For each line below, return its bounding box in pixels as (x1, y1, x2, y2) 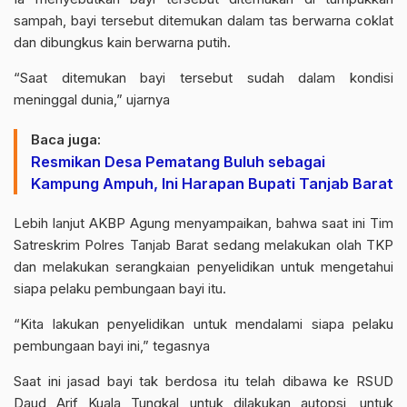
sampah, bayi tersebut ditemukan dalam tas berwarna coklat (14, 12, 393, 29)
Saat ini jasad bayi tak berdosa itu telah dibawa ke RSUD (14, 372, 393, 390)
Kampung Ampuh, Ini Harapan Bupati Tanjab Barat (31, 174, 393, 193)
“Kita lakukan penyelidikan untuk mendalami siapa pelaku (14, 315, 393, 333)
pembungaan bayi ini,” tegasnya (14, 337, 210, 354)
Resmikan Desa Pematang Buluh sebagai (31, 153, 325, 171)
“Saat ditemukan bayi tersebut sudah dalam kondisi (14, 69, 393, 86)
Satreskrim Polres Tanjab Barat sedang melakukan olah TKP (14, 236, 393, 253)
